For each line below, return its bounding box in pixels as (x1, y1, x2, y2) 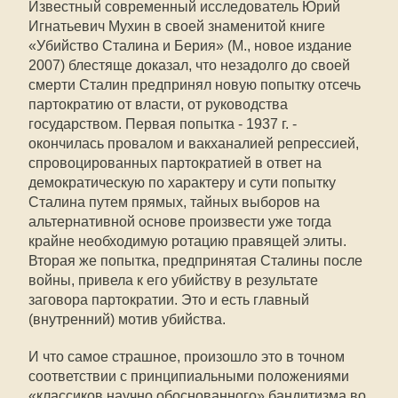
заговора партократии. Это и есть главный (28, 292, 309, 307)
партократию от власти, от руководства (28, 97, 288, 112)
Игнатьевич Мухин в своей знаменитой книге (28, 19, 325, 34)
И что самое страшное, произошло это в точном (28, 349, 345, 364)
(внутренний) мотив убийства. (28, 312, 226, 327)
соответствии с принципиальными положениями (28, 369, 349, 384)
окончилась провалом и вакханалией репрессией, (28, 136, 359, 151)
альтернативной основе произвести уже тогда (28, 214, 331, 229)
